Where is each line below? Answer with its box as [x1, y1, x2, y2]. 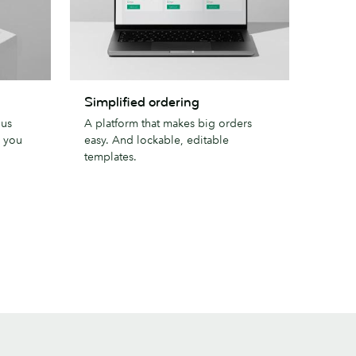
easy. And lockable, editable [84, 132, 229, 147]
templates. [84, 149, 137, 164]
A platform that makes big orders [84, 115, 252, 130]
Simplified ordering [84, 93, 199, 110]
